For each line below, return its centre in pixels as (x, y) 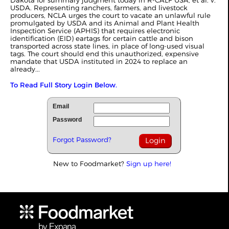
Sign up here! (149, 164)
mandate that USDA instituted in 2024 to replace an (99, 62)
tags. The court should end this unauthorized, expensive (105, 54)
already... (25, 69)
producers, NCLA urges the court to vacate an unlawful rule (110, 16)
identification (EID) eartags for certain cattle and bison (102, 39)
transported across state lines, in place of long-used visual (107, 46)
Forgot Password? (82, 140)
